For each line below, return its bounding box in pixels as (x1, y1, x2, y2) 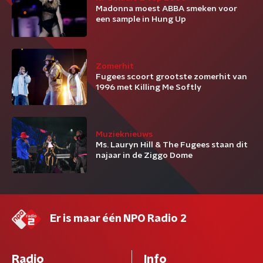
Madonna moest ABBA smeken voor (96, 5, 237, 13)
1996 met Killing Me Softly (96, 83, 201, 92)
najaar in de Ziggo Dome (96, 151, 193, 160)
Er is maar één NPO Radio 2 (50, 214, 187, 224)
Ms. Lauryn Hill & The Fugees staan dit (96, 141, 248, 149)
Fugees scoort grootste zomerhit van (96, 73, 247, 81)
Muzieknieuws (96, 130, 153, 139)
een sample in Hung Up (96, 15, 186, 23)
